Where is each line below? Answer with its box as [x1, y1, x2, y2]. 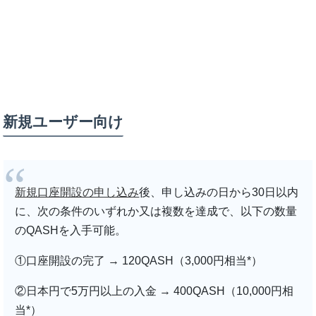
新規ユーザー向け [3, 114, 124, 130]
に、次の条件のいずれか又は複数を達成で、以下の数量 [15, 205, 298, 217]
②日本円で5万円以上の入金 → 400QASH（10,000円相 [15, 284, 294, 297]
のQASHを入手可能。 [15, 224, 127, 236]
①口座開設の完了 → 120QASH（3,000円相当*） [15, 254, 263, 267]
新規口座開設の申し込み [15, 186, 140, 198]
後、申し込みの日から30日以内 [139, 186, 299, 198]
